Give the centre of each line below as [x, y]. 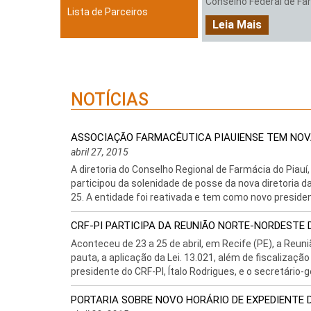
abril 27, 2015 [100, 152]
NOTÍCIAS [110, 100]
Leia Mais [237, 25]
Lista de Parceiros [108, 12]
